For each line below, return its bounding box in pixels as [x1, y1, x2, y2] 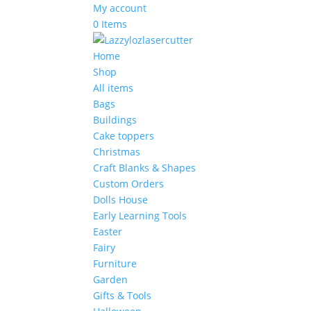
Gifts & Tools [93, 289, 152, 302]
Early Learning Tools [93, 209, 187, 222]
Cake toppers [93, 129, 155, 142]
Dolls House [93, 193, 149, 206]
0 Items [93, 17, 128, 31]
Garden [93, 273, 128, 286]
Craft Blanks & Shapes [93, 161, 196, 174]
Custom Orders [93, 177, 165, 190]
